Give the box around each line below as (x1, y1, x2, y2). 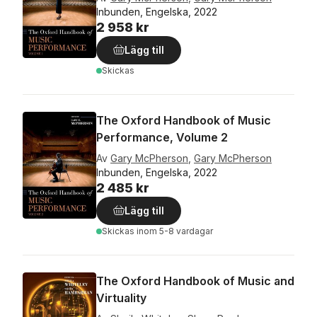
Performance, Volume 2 (96, 130, 228, 144)
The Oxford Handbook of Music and (96, 274, 294, 288)
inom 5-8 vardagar (137, 226, 213, 236)
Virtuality (96, 291, 146, 305)
